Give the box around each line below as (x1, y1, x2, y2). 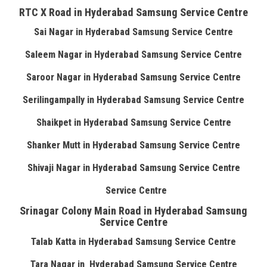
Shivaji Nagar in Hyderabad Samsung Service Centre (27, 162, 240, 173)
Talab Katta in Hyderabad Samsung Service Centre (31, 236, 236, 247)
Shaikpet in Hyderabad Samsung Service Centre (36, 117, 231, 128)
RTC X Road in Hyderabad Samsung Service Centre (19, 6, 248, 18)
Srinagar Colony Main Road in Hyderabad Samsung (20, 204, 247, 217)
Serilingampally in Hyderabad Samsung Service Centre (23, 94, 244, 105)
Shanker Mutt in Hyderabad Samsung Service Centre (27, 139, 240, 151)
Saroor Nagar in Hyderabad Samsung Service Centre (26, 72, 241, 83)
